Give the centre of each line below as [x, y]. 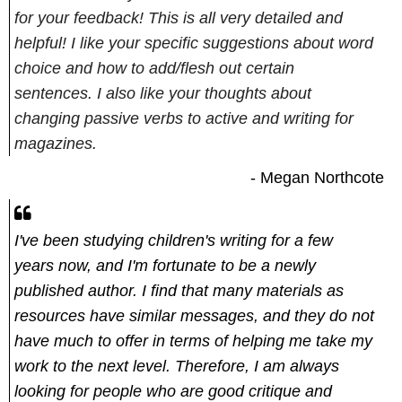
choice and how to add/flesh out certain [154, 68]
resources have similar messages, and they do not [194, 315]
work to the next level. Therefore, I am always [177, 366]
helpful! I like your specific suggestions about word [194, 43]
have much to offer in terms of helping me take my [193, 341]
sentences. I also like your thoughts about [163, 93]
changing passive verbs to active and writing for [184, 118]
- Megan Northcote [319, 177]
